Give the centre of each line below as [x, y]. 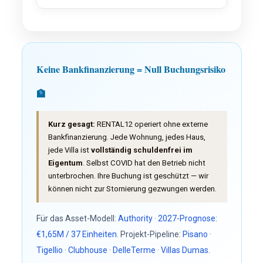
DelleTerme [134, 250]
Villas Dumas [184, 250]
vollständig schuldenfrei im [141, 150]
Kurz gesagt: [71, 124]
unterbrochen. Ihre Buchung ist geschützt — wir [128, 176]
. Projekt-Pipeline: [149, 234]
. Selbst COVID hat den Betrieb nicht [144, 163]
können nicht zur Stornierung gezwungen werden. [132, 189]
